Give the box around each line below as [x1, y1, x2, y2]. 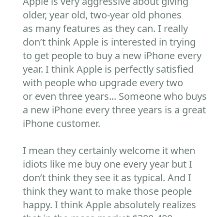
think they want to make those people [23, 185, 192, 198]
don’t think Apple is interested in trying [23, 35, 196, 48]
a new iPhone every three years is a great [23, 103, 206, 116]
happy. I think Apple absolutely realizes [23, 198, 197, 211]
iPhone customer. [23, 117, 101, 130]
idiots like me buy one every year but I [23, 157, 193, 170]
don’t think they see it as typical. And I [23, 171, 192, 184]
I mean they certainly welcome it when [23, 144, 196, 157]
